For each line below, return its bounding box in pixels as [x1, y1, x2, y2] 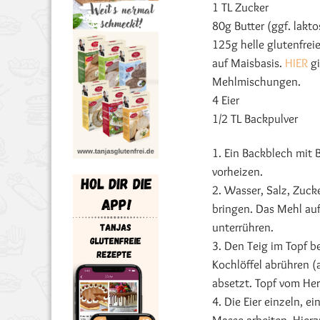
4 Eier [212, 93, 239, 107]
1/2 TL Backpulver [212, 111, 298, 126]
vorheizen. [212, 164, 263, 179]
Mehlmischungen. [212, 74, 301, 89]
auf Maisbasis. [212, 56, 285, 70]
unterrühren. [212, 220, 274, 234]
